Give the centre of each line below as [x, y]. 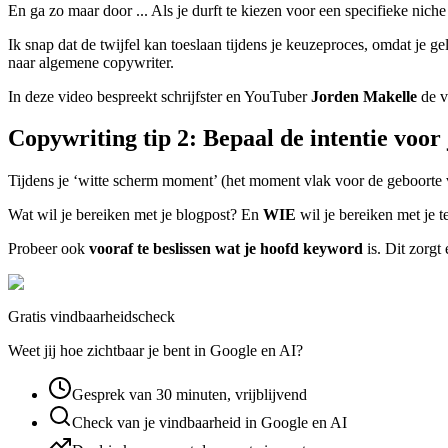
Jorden [335, 96]
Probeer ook [48, 249]
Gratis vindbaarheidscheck [91, 317]
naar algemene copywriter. [93, 62]
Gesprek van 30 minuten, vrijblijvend [189, 395]
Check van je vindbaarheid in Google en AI [209, 423]
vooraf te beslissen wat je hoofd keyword [226, 249]
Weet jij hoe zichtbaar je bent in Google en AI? [155, 351]
